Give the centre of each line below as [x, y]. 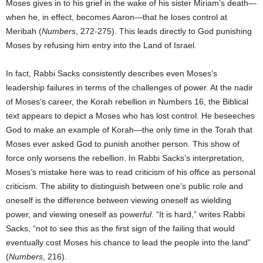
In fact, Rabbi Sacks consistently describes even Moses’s [112, 74]
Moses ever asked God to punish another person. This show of [123, 144]
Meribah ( [24, 31]
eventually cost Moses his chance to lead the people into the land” [128, 243]
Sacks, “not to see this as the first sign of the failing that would [120, 229]
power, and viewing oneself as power [74, 215]
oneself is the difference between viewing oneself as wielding [119, 200]
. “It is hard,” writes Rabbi [198, 215]
